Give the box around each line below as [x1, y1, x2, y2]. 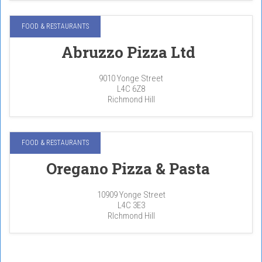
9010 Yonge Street [99, 73, 163, 84]
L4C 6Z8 [117, 84, 145, 94]
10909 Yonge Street [96, 189, 166, 200]
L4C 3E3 [117, 200, 145, 211]
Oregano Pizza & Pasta [46, 158, 210, 178]
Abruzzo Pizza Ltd [61, 42, 195, 62]
